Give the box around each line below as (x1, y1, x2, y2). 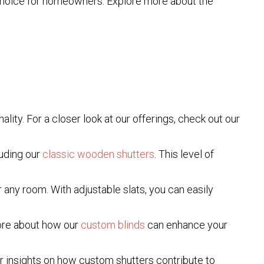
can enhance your (145, 219, 227, 232)
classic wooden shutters (42, 148, 154, 161)
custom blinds (81, 219, 145, 232)
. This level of (154, 148, 214, 161)
